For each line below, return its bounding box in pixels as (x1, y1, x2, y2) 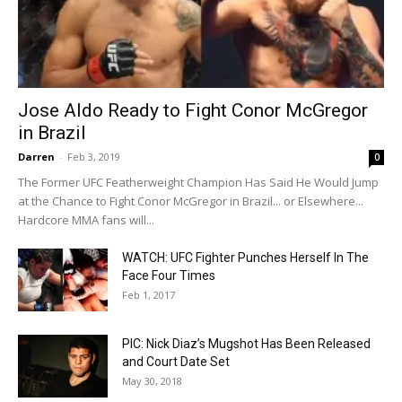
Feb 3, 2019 (67, 149, 120, 163)
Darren (18, 149, 55, 163)
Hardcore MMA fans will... (18, 211, 154, 228)
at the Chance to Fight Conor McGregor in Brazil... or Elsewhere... (18, 192, 366, 209)
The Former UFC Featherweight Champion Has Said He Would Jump (18, 173, 379, 190)
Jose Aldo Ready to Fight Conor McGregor (18, 99, 368, 121)
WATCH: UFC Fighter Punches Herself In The (122, 249, 369, 265)
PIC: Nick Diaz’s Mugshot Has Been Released (122, 336, 371, 351)
